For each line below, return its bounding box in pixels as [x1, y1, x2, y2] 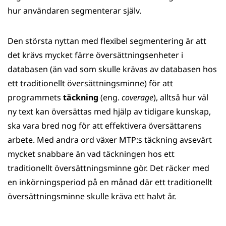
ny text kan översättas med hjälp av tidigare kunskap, [8, 106, 211, 117]
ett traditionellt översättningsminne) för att [8, 78, 173, 89]
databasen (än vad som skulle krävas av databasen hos [8, 64, 217, 75]
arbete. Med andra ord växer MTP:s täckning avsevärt [8, 134, 212, 145]
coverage [122, 92, 153, 103]
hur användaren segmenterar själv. [8, 5, 141, 16]
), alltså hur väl [153, 92, 208, 103]
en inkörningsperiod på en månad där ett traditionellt [8, 177, 212, 188]
